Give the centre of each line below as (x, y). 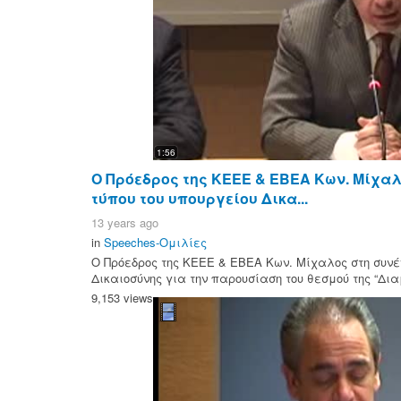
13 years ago (125, 222)
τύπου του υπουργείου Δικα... (200, 198)
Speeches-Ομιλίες (155, 242)
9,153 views (122, 297)
